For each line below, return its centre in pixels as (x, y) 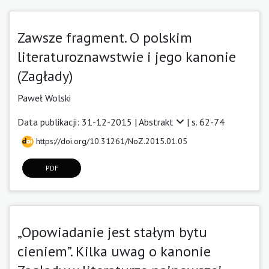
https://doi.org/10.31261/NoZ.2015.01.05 (110, 141)
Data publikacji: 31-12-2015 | (78, 122)
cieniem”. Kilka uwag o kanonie (114, 251)
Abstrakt (157, 122)
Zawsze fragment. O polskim (105, 37)
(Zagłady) (45, 76)
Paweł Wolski (44, 98)
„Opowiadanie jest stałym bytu (112, 232)
